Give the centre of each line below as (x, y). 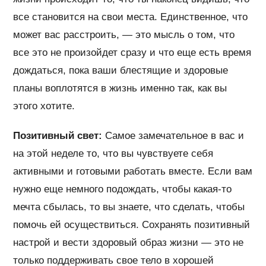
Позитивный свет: (58, 135)
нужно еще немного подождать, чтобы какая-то (123, 189)
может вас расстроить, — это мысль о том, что (124, 34)
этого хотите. (44, 106)
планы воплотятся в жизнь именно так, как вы (120, 88)
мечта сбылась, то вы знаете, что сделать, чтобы (129, 207)
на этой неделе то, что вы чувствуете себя (113, 153)
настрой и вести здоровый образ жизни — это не (129, 242)
